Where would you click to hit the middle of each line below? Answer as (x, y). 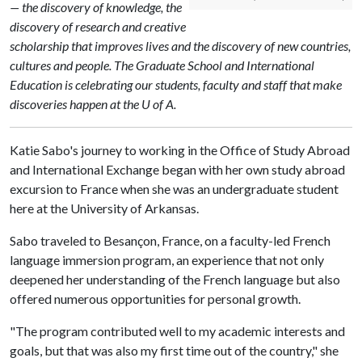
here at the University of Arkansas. (104, 208)
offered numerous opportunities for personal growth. (155, 299)
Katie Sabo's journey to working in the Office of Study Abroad (180, 150)
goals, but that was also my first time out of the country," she (174, 350)
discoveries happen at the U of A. (93, 104)
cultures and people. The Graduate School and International (162, 65)
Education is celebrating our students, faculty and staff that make (176, 84)
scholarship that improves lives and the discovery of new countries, (180, 46)
